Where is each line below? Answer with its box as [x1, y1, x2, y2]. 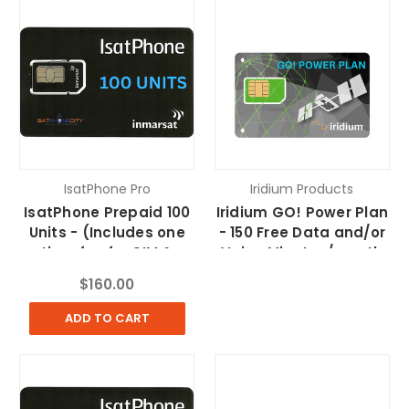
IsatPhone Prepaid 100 [24, 202, 191, 222]
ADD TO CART [64, 309, 150, 328]
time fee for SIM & [41, 242, 173, 262]
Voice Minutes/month [221, 242, 383, 262]
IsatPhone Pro [63, 179, 151, 198]
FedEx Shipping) [47, 262, 168, 282]
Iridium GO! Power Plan [215, 202, 388, 222]
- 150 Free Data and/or [218, 222, 385, 242]
